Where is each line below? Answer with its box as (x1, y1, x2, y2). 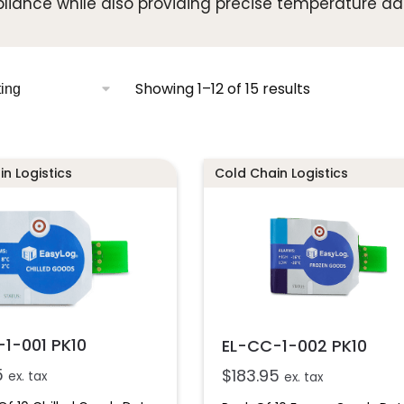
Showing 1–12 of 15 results (135, 78, 311, 99)
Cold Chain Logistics (214, 164, 348, 182)
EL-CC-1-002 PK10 (221, 334, 367, 357)
